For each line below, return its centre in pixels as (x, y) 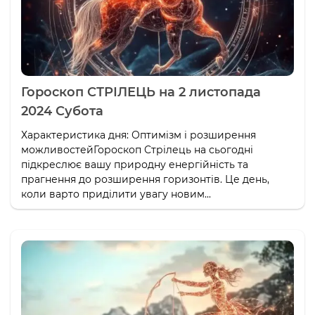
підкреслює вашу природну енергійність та (135, 164)
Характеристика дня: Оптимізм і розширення (139, 135)
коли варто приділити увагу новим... (116, 194)
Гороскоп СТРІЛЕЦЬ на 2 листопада (141, 92)
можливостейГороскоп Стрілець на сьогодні (137, 149)
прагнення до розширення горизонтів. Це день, (145, 179)
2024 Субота (62, 111)
